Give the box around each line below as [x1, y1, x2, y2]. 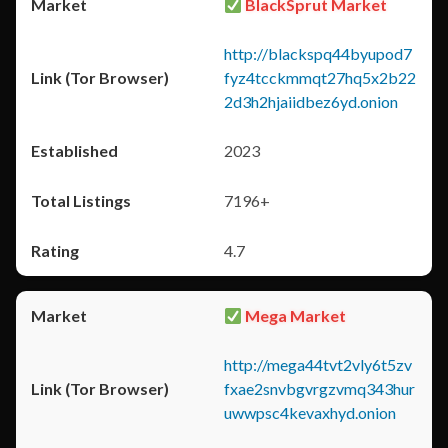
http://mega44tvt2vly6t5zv [224, 355, 412, 374]
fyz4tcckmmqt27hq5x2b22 [224, 68, 416, 87]
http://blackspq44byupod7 [224, 44, 412, 63]
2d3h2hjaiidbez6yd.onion [224, 92, 398, 111]
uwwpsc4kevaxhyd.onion [224, 403, 396, 422]
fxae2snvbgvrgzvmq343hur [224, 379, 415, 398]
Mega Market [242, 306, 347, 325]
